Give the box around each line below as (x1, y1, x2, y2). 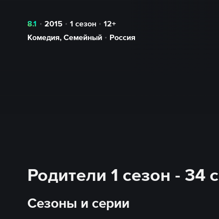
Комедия (27, 33, 60, 42)
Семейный (64, 33, 102, 42)
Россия (109, 33, 135, 42)
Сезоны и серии (27, 195, 130, 211)
